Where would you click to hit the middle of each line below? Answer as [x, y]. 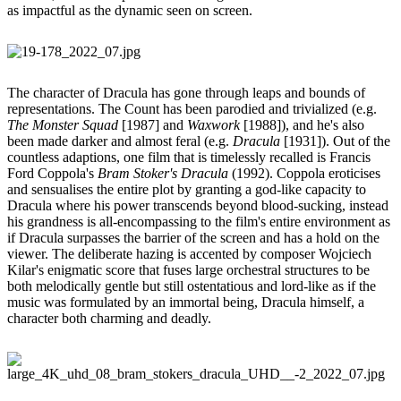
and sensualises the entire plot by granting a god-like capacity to [187, 189]
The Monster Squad [64, 124]
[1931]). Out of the [337, 141]
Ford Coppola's [52, 173]
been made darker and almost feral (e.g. [120, 141]
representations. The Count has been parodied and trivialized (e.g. [192, 108]
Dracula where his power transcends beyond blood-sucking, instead [198, 205]
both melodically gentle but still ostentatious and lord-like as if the [192, 286]
